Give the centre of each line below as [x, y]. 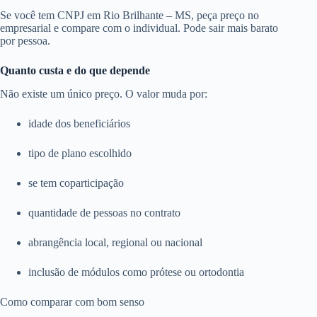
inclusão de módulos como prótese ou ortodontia [136, 272]
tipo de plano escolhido [80, 153]
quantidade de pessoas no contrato [104, 212]
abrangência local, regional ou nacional [115, 242]
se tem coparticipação [76, 183]
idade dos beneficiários [79, 123]
